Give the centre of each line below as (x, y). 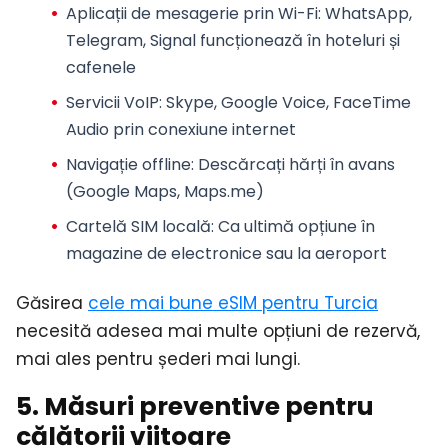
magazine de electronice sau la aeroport (226, 253)
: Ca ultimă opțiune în (292, 226)
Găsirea (52, 303)
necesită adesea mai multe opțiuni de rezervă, (218, 331)
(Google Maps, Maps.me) (164, 191)
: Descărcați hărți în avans (292, 164)
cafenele (100, 67)
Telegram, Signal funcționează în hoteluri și (232, 40)
